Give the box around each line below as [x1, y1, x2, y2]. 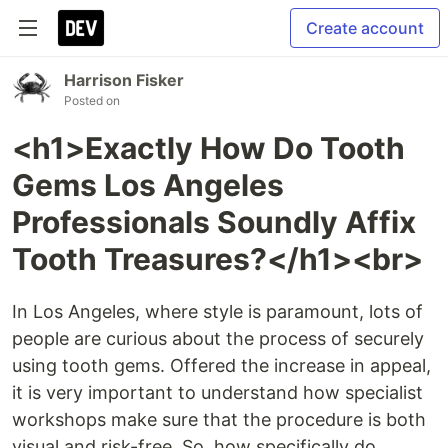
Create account [306, 18, 424, 38]
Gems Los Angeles [12, 167, 284, 203]
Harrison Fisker [64, 70, 184, 90]
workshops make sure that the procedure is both [12, 409, 426, 430]
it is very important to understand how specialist [12, 382, 423, 403]
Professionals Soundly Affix [12, 204, 416, 240]
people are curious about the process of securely [12, 328, 424, 349]
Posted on [64, 93, 120, 108]
